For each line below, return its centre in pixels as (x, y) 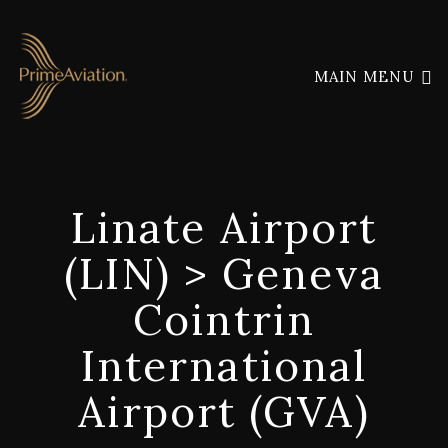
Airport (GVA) (224, 412)
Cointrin (224, 320)
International (224, 366)
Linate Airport (224, 228)
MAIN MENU (367, 76)
